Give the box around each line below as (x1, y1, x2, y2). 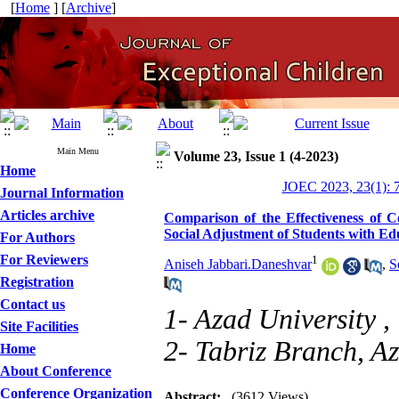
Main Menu (57, 146, 99, 156)
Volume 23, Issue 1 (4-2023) (174, 149, 338, 164)
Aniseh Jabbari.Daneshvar (164, 256, 312, 273)
